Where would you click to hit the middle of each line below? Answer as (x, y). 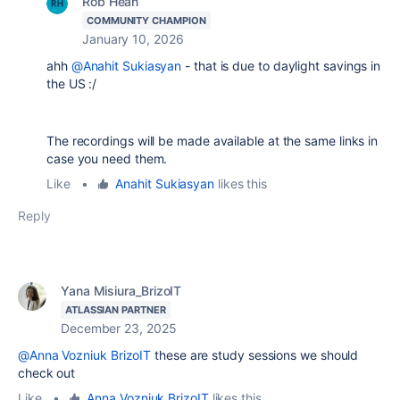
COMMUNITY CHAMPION (146, 21)
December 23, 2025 (119, 328)
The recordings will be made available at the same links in (212, 141)
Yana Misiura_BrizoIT (121, 291)
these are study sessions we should (255, 355)
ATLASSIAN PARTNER (116, 310)
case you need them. (107, 158)
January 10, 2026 (133, 39)
